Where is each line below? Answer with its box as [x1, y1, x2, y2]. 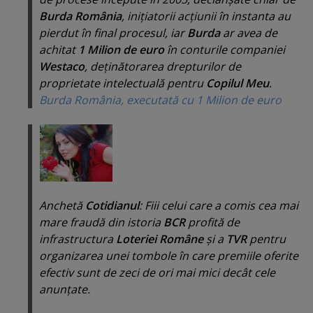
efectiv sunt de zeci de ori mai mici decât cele [39, 265, 275, 281]
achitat [39, 42, 78, 58]
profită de [188, 214, 240, 231]
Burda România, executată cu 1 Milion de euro [39, 92, 282, 108]
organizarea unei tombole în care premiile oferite [39, 248, 298, 264]
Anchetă [39, 198, 85, 214]
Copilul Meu [206, 75, 269, 92]
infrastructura [39, 231, 116, 247]
